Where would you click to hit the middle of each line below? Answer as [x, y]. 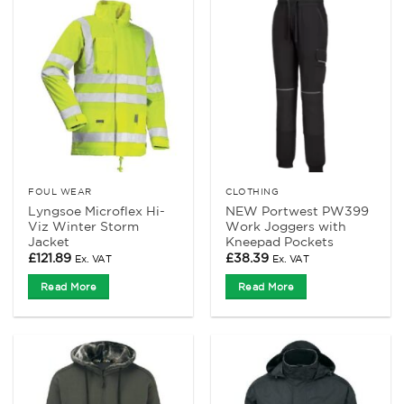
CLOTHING [252, 192]
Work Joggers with [286, 227]
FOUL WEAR [60, 192]
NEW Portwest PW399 [298, 211]
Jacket [49, 242]
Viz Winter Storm [84, 227]
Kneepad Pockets [280, 242]
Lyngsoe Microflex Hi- [97, 211]
